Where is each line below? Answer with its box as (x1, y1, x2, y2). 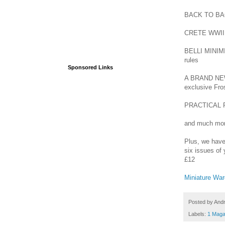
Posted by (188, 198, 214, 205)
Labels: (188, 211, 207, 217)
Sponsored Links (68, 64, 113, 70)
